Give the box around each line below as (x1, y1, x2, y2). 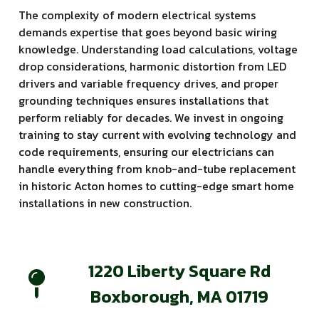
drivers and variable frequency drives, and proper (19, 74, 278, 92)
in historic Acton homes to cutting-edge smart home (19, 177, 294, 194)
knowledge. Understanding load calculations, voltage (19, 40, 298, 58)
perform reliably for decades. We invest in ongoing (19, 108, 283, 126)
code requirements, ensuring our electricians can (19, 142, 274, 160)
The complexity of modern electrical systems (19, 6, 256, 23)
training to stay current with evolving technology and (19, 125, 296, 143)
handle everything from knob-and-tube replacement (19, 159, 296, 177)
